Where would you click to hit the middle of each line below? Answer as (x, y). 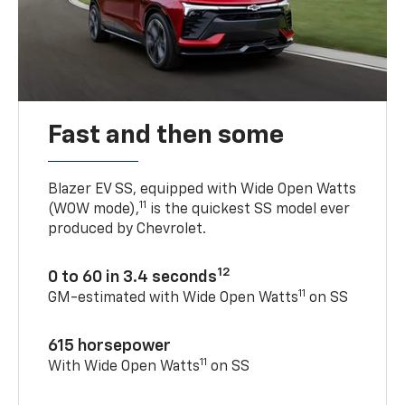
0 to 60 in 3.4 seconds (133, 278)
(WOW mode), (94, 210)
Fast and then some (166, 136)
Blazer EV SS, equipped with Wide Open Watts (202, 190)
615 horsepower (110, 347)
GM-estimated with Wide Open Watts (174, 299)
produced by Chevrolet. (127, 230)
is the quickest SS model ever (249, 210)
